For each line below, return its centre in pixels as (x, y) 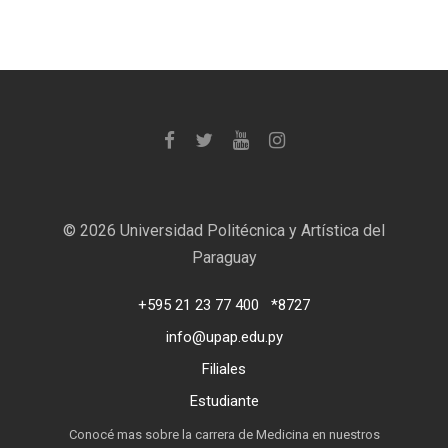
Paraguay (224, 257)
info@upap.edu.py (224, 337)
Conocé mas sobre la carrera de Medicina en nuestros (224, 434)
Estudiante (224, 401)
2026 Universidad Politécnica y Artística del (232, 230)
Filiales (224, 369)
